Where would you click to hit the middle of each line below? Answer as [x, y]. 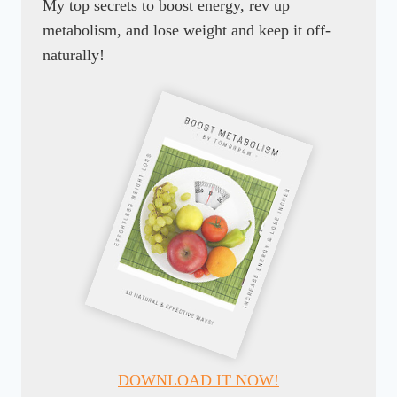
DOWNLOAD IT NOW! [198, 381]
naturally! [74, 55]
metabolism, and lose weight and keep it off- [187, 31]
